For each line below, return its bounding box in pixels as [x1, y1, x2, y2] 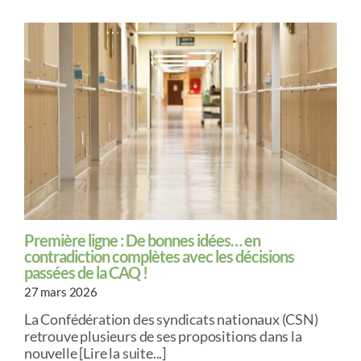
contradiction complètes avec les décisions [23, 246, 294, 266]
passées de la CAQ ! [23, 262, 147, 282]
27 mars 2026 [23, 284, 98, 299]
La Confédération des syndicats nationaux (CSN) [23, 309, 318, 328]
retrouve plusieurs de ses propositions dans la [23, 326, 302, 345]
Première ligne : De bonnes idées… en [23, 230, 260, 250]
